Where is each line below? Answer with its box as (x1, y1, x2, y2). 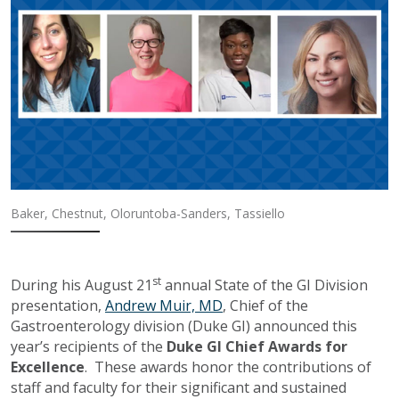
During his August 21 (11, 275, 152, 296)
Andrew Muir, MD (105, 296, 223, 316)
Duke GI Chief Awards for (167, 337, 347, 357)
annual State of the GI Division (161, 275, 368, 296)
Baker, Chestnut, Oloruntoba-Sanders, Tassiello (11, 205, 285, 223)
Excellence (11, 357, 85, 378)
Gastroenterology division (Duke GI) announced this (11, 316, 357, 337)
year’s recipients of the (11, 337, 167, 357)
